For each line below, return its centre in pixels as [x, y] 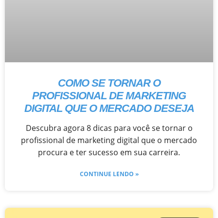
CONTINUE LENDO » [109, 174]
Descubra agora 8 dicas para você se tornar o [109, 128]
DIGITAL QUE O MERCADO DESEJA [109, 108]
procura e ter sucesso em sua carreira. [109, 152]
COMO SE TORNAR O [109, 83]
